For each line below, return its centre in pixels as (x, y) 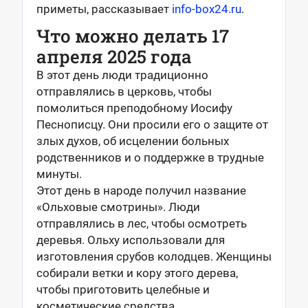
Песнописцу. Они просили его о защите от (152, 124)
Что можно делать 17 (133, 36)
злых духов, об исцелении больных (133, 141)
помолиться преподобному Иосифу (134, 108)
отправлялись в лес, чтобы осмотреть (142, 223)
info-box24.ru (207, 9)
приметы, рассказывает (104, 9)
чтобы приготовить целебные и (123, 289)
